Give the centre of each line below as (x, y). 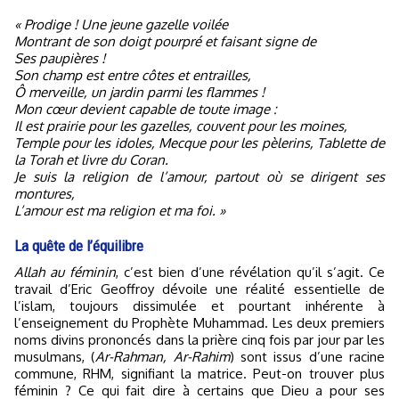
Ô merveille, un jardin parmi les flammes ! (139, 93)
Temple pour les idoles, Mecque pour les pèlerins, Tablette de (199, 143)
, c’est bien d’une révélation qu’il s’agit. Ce (251, 273)
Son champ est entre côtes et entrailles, (133, 76)
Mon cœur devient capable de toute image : (146, 110)
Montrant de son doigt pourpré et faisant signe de (165, 42)
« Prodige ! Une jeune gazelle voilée (121, 25)
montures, (45, 194)
